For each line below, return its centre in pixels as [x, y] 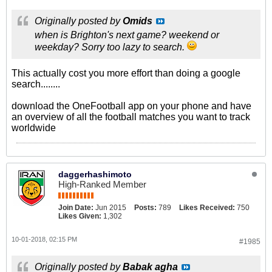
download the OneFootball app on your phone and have [131, 106]
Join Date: [76, 208]
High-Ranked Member [102, 184]
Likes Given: [80, 216]
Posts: [145, 208]
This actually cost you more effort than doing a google [126, 73]
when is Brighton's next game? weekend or [127, 35]
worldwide [34, 128]
